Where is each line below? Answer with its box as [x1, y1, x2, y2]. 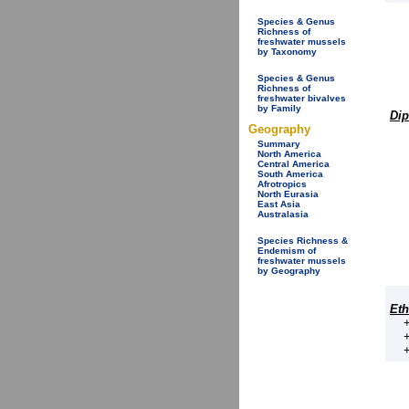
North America [257, 149, 321, 160]
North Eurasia [257, 189, 319, 200]
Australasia [257, 209, 309, 220]
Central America [257, 159, 330, 170]
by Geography [257, 266, 320, 277]
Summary [257, 139, 300, 150]
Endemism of [257, 246, 316, 257]
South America [257, 169, 323, 180]
